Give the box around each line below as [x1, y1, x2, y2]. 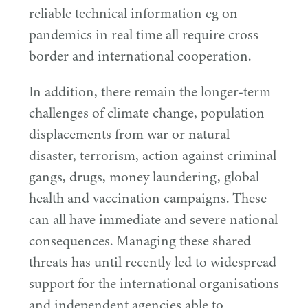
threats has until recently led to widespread [29, 252, 276, 272]
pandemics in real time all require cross [29, 24, 258, 45]
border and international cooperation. [29, 45, 251, 66]
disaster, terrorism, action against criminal [29, 145, 276, 166]
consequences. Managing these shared [29, 230, 251, 251]
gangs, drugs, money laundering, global [29, 166, 259, 187]
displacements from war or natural [29, 124, 230, 144]
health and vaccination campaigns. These [29, 188, 267, 208]
